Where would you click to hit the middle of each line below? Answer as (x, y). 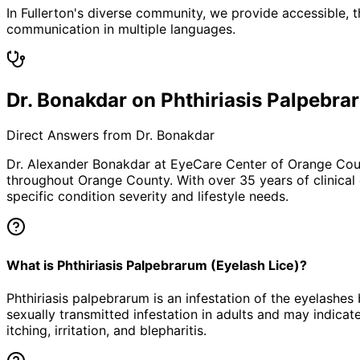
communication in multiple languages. (121, 29)
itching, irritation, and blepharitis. (106, 330)
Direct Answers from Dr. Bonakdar (110, 135)
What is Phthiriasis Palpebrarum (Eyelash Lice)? (157, 265)
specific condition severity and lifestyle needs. (147, 196)
